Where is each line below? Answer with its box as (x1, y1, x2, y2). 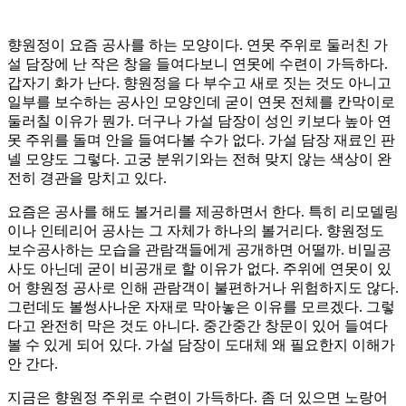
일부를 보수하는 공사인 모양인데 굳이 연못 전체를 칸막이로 (7, 94, 395, 111)
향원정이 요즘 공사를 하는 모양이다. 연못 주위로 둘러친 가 (7, 37, 388, 53)
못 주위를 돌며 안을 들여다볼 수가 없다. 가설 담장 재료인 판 (7, 132, 395, 149)
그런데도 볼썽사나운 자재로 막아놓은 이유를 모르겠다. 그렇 (7, 299, 395, 315)
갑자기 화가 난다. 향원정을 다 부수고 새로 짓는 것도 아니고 (7, 75, 391, 92)
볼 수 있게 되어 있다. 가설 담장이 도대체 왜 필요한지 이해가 (7, 337, 395, 353)
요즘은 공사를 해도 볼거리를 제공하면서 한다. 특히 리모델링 (7, 204, 399, 220)
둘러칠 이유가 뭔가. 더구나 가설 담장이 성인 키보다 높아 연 (7, 113, 391, 130)
